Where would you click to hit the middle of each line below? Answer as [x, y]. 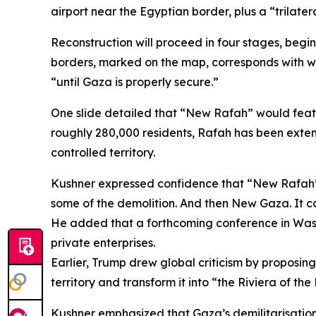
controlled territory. [103, 152]
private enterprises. [103, 243]
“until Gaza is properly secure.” [135, 82]
